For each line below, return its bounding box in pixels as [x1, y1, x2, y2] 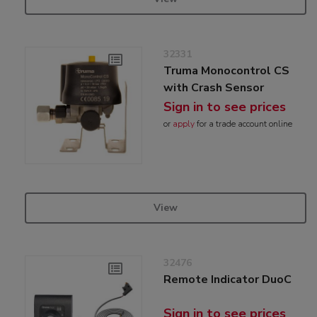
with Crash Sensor [163, 79, 265, 96]
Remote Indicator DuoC [163, 272, 292, 288]
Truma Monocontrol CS [163, 62, 290, 79]
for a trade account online [195, 117, 293, 129]
